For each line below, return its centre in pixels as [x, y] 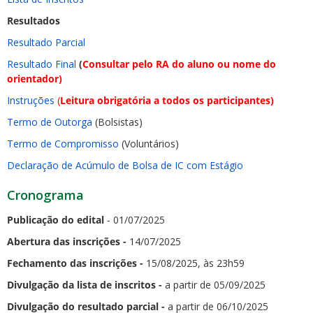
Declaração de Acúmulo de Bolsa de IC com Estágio [125, 165]
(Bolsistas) [117, 122]
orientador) [35, 79]
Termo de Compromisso [63, 144]
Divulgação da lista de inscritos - [85, 285]
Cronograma [45, 195]
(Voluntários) [149, 144]
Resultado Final [42, 64]
